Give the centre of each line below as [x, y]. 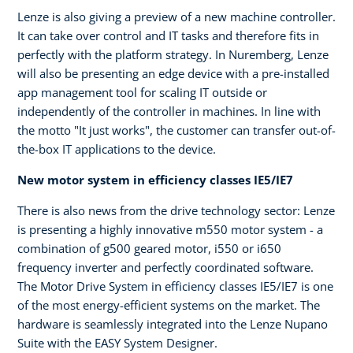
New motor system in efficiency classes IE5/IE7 [155, 179]
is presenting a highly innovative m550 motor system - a [170, 229]
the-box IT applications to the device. [117, 149]
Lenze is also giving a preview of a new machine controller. [176, 16]
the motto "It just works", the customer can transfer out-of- [176, 130]
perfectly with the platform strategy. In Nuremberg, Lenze [173, 54]
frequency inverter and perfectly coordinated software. [165, 267]
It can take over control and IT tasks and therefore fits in [168, 35]
